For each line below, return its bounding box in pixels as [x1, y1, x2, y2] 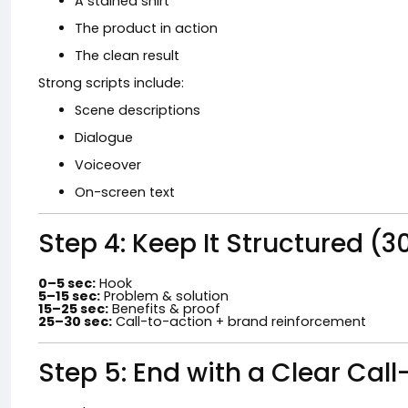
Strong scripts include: [38, 74, 184, 92]
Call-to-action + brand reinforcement [112, 312, 366, 331]
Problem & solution [100, 287, 229, 305]
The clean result [75, 46, 179, 65]
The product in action [75, 19, 218, 37]
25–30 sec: [38, 312, 112, 331]
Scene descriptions [75, 101, 200, 119]
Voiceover [75, 156, 141, 174]
